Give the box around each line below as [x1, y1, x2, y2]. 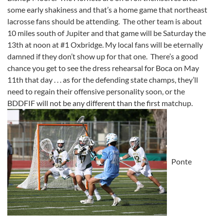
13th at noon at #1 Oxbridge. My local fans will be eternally [7, 39, 203, 49]
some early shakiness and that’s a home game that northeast [7, 4, 207, 14]
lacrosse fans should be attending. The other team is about [7, 16, 202, 26]
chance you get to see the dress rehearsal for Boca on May [7, 63, 199, 73]
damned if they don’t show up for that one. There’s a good [7, 51, 198, 61]
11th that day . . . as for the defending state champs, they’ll [7, 74, 198, 84]
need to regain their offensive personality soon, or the [7, 86, 185, 96]
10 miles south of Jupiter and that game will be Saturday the [7, 28, 206, 37]
